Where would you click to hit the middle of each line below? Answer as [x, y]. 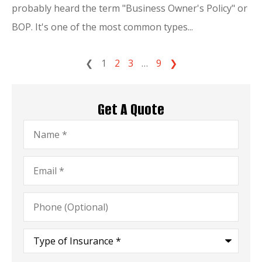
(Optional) [45, 206]
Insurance [45, 252]
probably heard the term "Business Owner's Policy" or [130, 8]
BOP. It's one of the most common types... [102, 27]
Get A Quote [131, 109]
